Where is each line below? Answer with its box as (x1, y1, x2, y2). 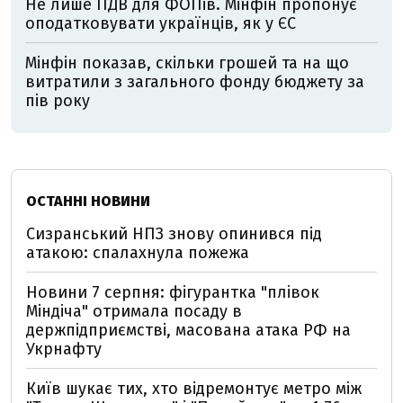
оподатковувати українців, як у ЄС (25, 13, 296, 33)
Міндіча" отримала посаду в (26, 300, 242, 321)
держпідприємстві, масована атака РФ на (26, 319, 351, 340)
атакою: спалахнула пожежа (26, 242, 249, 263)
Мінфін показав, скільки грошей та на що (25, 52, 349, 73)
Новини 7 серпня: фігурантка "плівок (26, 282, 319, 302)
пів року (25, 90, 90, 111)
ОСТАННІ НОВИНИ (26, 192, 150, 210)
